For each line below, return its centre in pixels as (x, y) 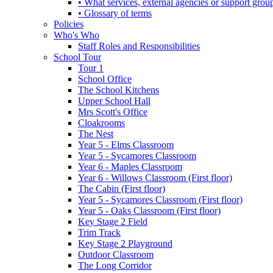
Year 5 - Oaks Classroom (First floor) (149, 210)
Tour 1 (91, 68)
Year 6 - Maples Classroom (130, 166)
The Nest (96, 133)
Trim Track (99, 232)
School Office (105, 79)
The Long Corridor (115, 265)
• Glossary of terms (115, 13)
